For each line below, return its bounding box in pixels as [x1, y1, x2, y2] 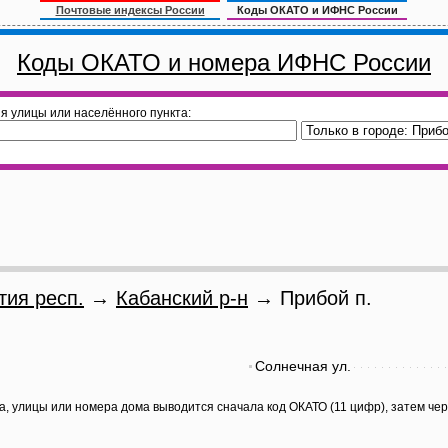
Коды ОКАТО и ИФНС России [236, 4, 398, 16]
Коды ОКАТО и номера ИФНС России [17, 49, 431, 76]
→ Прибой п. [248, 287, 372, 309]
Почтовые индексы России [55, 4, 205, 16]
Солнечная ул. [255, 358, 351, 374]
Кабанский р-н [116, 287, 248, 309]
